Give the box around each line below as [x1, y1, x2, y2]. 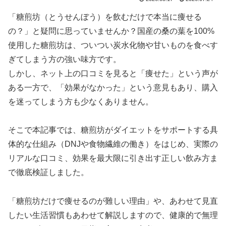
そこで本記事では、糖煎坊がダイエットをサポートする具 [8, 126, 218, 135]
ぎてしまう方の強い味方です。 [8, 54, 121, 64]
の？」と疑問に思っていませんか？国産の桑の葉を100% [8, 26, 214, 35]
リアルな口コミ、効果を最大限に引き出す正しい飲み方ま [8, 154, 218, 163]
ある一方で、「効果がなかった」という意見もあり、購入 [8, 83, 218, 92]
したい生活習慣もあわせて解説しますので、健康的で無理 [8, 211, 218, 220]
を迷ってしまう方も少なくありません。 [8, 97, 153, 106]
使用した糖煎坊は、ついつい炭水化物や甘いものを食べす [8, 40, 218, 49]
